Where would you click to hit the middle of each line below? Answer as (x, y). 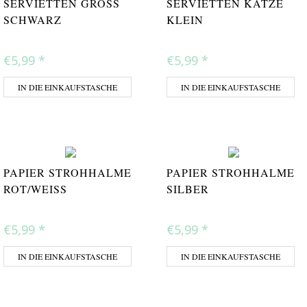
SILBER (188, 189)
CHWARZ (29, 20)
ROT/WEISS (32, 189)
